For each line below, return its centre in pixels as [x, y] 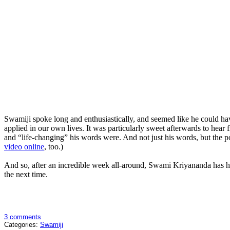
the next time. [26, 175]
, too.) [54, 147]
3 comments [23, 217]
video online [24, 147]
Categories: [22, 225]
